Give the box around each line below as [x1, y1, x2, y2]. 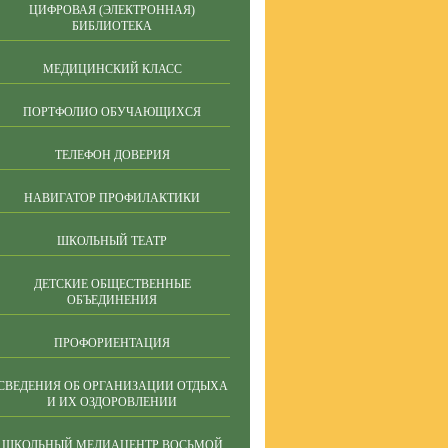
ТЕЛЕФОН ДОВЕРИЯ [54, 148, 170, 162]
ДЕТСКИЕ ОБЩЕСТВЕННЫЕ [33, 277, 191, 291]
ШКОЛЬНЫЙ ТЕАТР [57, 234, 167, 248]
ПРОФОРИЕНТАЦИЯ [54, 336, 170, 350]
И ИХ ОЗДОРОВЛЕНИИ [47, 395, 177, 409]
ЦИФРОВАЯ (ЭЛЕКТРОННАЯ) [29, 3, 195, 17]
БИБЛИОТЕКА [72, 19, 152, 33]
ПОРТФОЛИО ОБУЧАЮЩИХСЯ [23, 105, 201, 119]
